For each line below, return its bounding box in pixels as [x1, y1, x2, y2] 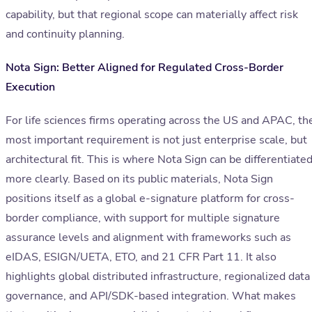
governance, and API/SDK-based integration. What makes [6, 288, 296, 304]
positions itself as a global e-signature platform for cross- [6, 191, 295, 207]
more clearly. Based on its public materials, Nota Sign [6, 171, 273, 187]
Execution [6, 79, 55, 95]
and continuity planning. [6, 26, 125, 42]
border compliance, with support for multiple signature [6, 210, 280, 226]
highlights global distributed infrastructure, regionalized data [6, 269, 310, 285]
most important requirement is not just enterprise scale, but [6, 132, 307, 148]
